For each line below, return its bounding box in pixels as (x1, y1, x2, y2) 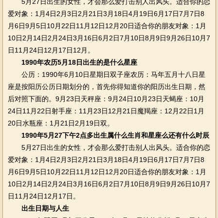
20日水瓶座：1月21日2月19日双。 (7, 119, 114, 127)
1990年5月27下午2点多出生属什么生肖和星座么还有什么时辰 (21, 131, 209, 139)
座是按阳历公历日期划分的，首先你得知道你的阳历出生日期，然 (7, 83, 205, 91)
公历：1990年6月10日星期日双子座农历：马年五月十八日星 (7, 71, 205, 78)
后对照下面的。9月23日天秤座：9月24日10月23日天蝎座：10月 (7, 95, 204, 103)
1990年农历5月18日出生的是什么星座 (21, 58, 137, 66)
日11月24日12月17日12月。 (7, 46, 94, 54)
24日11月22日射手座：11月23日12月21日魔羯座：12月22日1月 (7, 107, 204, 115)
